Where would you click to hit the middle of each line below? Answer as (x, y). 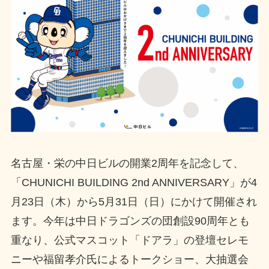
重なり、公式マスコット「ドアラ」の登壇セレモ (129, 240)
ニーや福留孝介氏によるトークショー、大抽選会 (129, 259)
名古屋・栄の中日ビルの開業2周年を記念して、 (127, 163)
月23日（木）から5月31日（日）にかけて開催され (134, 201)
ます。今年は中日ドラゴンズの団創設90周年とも (130, 221)
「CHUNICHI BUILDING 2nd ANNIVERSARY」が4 (134, 182)
